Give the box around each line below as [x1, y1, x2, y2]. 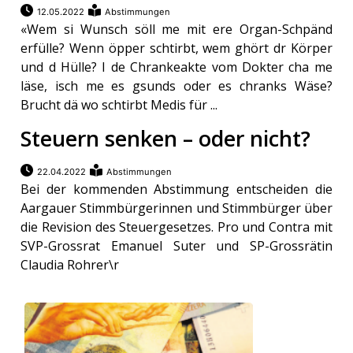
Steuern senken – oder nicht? [20, 124, 311, 154]
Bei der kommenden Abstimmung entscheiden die [20, 180, 333, 199]
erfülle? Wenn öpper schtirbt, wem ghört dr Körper [20, 39, 333, 58]
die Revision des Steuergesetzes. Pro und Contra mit [20, 218, 333, 236]
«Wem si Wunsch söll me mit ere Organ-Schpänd [20, 20, 333, 39]
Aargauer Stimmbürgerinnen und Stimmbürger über [20, 199, 333, 217]
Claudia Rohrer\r [20, 256, 120, 274]
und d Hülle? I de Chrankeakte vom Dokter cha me [20, 58, 333, 76]
